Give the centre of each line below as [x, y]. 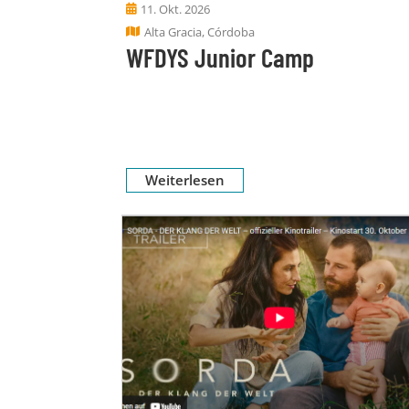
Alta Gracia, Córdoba [199, 31]
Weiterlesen [185, 179]
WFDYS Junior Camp [220, 57]
